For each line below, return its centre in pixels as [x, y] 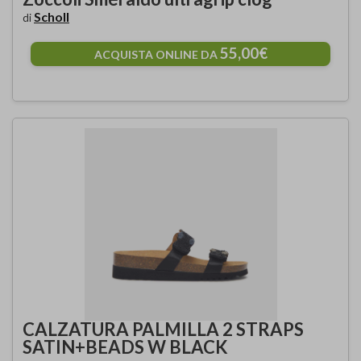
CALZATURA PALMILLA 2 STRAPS [163, 329]
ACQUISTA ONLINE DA [157, 54]
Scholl [52, 17]
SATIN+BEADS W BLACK [125, 347]
